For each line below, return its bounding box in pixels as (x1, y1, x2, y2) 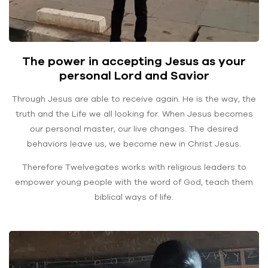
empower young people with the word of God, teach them (15, 177, 253, 187)
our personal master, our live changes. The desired (30, 124, 238, 133)
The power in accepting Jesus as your (22, 54, 246, 68)
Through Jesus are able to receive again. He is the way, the (12, 94, 256, 103)
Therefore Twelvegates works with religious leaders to (22, 162, 246, 172)
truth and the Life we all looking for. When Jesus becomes (15, 109, 253, 118)
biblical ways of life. (95, 192, 173, 202)
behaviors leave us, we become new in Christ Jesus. (27, 139, 241, 148)
